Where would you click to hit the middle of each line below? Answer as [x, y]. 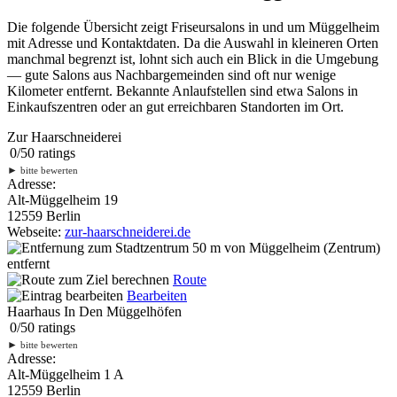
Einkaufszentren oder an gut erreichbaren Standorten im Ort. [175, 106]
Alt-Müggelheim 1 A [66, 374]
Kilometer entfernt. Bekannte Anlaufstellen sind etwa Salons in [183, 90]
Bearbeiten [157, 295]
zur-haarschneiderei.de [128, 231]
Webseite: [36, 231]
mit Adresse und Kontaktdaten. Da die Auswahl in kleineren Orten [193, 43]
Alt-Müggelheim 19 [62, 199]
